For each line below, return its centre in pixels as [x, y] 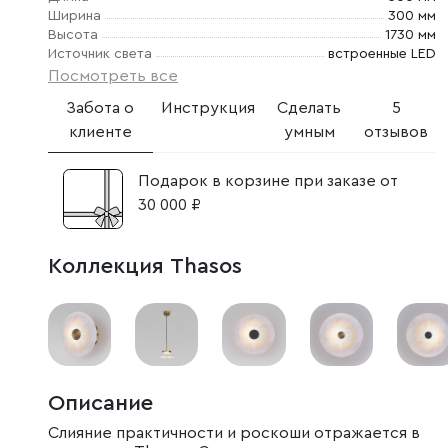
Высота [73, 35]
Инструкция [207, 108]
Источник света [100, 54]
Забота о [100, 108]
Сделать [309, 108]
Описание [100, 403]
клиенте [100, 132]
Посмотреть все [113, 76]
